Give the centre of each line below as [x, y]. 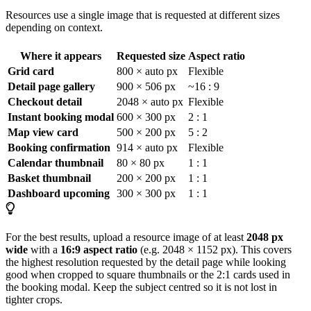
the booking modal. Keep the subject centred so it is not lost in [141, 287]
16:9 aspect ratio [99, 249]
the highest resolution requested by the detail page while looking [146, 262]
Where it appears [61, 56]
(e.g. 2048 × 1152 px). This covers [215, 249]
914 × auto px [147, 147]
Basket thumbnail [49, 178]
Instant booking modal [61, 117]
